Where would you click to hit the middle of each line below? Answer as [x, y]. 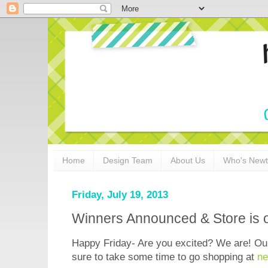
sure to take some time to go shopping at [165, 257]
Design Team [128, 161]
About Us [188, 161]
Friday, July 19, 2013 [120, 194]
